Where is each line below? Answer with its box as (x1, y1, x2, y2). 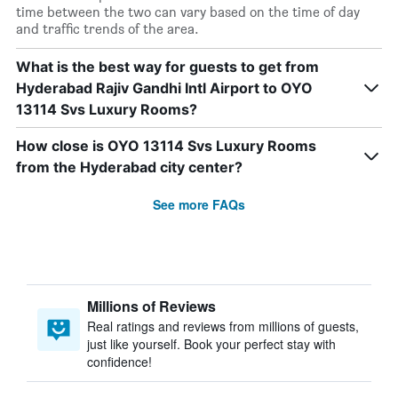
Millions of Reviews (87, 296, 216, 316)
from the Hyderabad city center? (16, 158, 243, 176)
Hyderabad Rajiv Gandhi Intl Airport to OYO (16, 79, 313, 97)
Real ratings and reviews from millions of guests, (87, 317, 359, 335)
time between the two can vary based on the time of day (16, 4, 360, 20)
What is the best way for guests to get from (16, 58, 319, 76)
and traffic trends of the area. (16, 20, 199, 37)
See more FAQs (153, 195, 245, 213)
